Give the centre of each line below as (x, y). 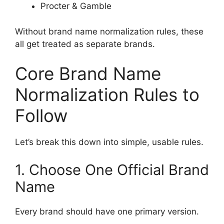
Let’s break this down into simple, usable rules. (109, 142)
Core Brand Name (88, 74)
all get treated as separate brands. (85, 44)
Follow (41, 116)
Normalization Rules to (107, 95)
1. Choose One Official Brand (112, 169)
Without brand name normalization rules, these (109, 31)
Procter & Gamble (76, 6)
